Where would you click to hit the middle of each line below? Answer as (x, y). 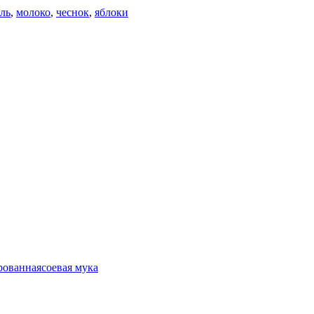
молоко (33, 12)
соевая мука (70, 268)
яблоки (111, 12)
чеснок (73, 12)
